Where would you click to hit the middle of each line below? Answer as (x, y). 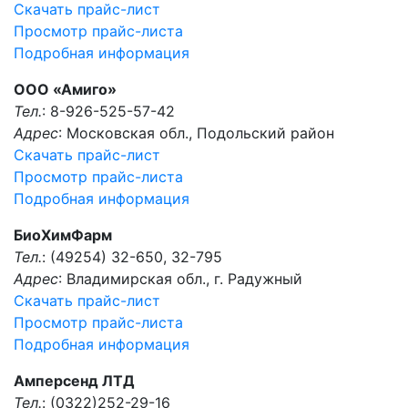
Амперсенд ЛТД (74, 381)
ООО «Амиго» (65, 89)
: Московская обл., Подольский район (196, 133)
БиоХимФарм (63, 235)
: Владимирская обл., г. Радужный (180, 279)
